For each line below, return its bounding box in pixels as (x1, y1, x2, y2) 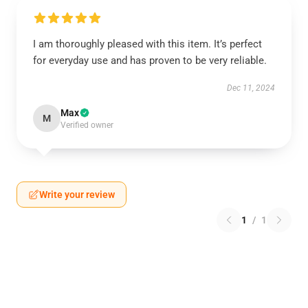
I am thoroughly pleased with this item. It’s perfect (33, 38, 262, 50)
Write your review (39, 189, 115, 200)
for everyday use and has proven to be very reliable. (33, 54, 267, 67)
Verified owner (60, 120, 113, 130)
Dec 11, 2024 (227, 83, 275, 93)
